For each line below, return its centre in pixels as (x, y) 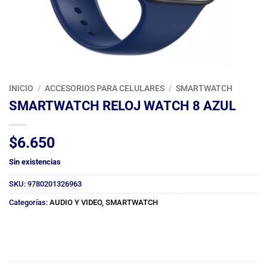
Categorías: (29, 202)
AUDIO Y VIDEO (76, 202)
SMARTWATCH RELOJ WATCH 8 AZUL (122, 105)
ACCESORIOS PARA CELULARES (105, 89)
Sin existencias (35, 162)
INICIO (21, 89)
